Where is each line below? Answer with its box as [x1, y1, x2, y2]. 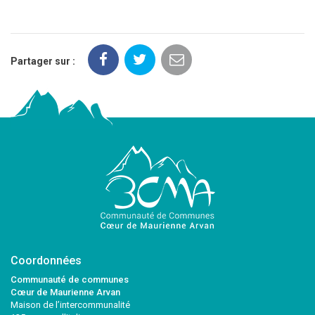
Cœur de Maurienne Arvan [11, 287, 120, 298]
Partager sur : [11, 56, 75, 67]
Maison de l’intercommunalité [11, 300, 130, 311]
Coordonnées [11, 254, 82, 268]
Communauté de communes [11, 274, 129, 285]
